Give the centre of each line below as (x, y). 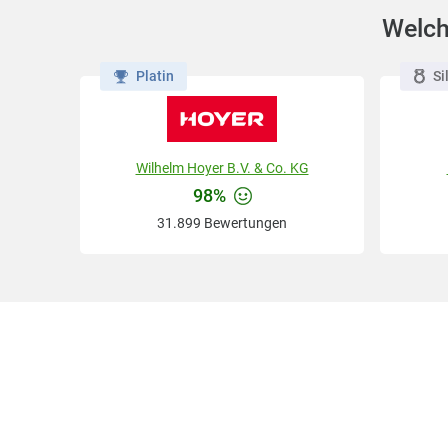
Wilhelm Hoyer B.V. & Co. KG (222, 168)
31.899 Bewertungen (222, 223)
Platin (154, 75)
